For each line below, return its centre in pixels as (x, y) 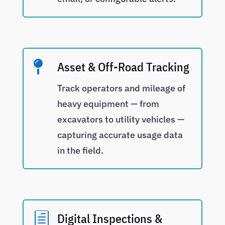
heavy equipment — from (108, 104)
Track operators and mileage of (121, 88)
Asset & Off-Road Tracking (123, 67)
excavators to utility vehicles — (121, 120)
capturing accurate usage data (120, 135)
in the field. (80, 151)
